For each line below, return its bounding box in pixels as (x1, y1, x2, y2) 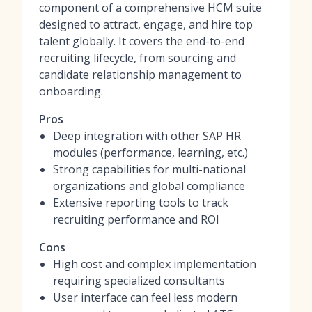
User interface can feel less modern (53, 290, 237, 305)
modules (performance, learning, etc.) (53, 145, 248, 160)
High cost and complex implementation (53, 256, 256, 272)
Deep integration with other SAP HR (53, 128, 241, 143)
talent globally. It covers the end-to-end (39, 33, 244, 49)
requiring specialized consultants (53, 273, 225, 288)
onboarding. (39, 84, 103, 99)
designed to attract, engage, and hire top (39, 17, 253, 32)
